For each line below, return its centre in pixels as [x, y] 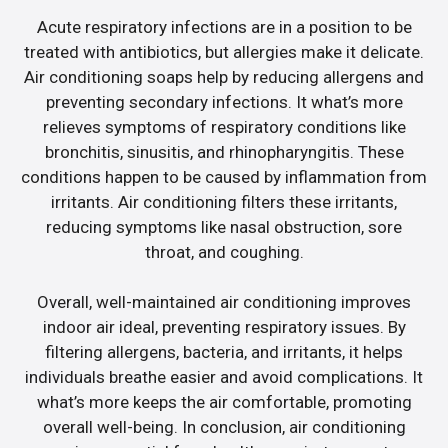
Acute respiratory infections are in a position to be [224, 26]
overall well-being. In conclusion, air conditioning [224, 427]
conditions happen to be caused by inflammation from [224, 176]
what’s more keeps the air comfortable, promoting [224, 402]
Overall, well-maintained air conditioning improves [224, 302]
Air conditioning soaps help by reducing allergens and [224, 76]
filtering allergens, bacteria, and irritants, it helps [224, 352]
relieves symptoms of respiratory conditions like [224, 126]
